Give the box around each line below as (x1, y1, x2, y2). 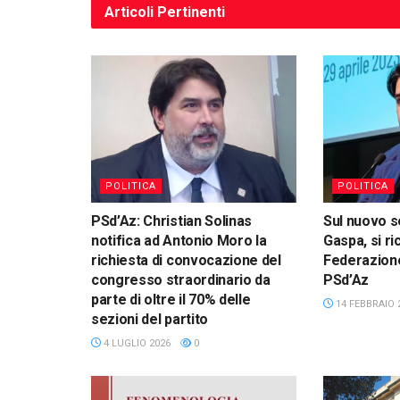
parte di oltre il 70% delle (91, 290, 251, 308)
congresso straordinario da (91, 271, 271, 288)
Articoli (104, 4, 157, 21)
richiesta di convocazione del (91, 251, 281, 269)
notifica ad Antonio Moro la (91, 231, 267, 249)
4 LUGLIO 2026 (101, 337, 171, 349)
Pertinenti (157, 4, 225, 21)
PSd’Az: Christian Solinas (91, 212, 252, 229)
